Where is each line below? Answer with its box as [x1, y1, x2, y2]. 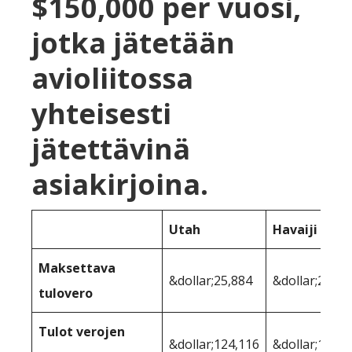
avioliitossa [31, 58, 193, 97]
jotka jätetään [31, 23, 235, 62]
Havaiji [273, 220, 317, 238]
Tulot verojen [38, 322, 125, 340]
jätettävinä [31, 129, 190, 168]
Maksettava [38, 258, 115, 277]
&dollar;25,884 [169, 271, 252, 289]
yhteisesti [31, 93, 171, 133]
